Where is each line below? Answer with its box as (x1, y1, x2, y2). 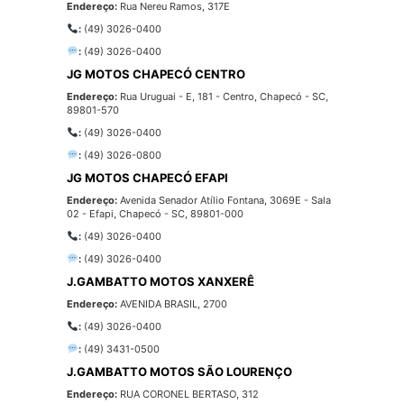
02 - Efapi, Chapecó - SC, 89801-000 (67, 207, 243, 221)
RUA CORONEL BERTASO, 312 (117, 388, 259, 401)
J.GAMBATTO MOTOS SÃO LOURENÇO (67, 364, 292, 380)
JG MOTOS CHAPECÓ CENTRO (67, 67, 245, 82)
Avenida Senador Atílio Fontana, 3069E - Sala (117, 194, 331, 207)
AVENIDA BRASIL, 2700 (117, 298, 227, 311)
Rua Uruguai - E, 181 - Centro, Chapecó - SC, (117, 90, 328, 104)
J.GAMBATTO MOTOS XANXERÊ (67, 274, 254, 289)
